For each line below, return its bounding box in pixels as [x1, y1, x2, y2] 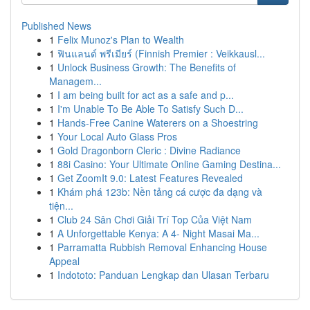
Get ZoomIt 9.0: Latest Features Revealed [57, 171, 243, 185]
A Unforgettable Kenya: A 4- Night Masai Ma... [57, 226, 259, 240]
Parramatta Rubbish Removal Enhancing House [57, 240, 267, 254]
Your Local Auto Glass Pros [57, 129, 177, 143]
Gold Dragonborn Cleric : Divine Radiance [57, 143, 241, 157]
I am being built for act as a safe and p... [57, 88, 234, 102]
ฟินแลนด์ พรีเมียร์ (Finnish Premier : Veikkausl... [57, 46, 265, 60]
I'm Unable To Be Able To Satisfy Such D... [57, 102, 244, 116]
